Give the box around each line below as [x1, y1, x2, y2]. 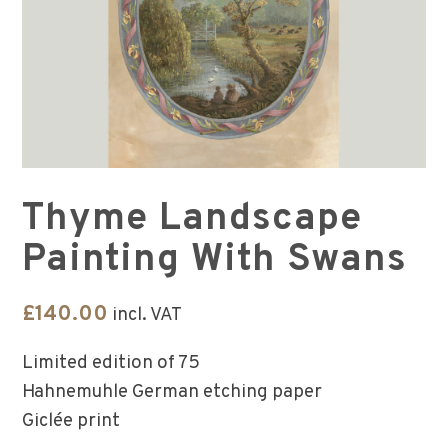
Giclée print [22, 410, 121, 434]
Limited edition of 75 [22, 352, 201, 376]
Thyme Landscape [22, 195, 363, 245]
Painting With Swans [22, 236, 408, 286]
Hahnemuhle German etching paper [22, 381, 323, 405]
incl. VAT [112, 304, 183, 328]
